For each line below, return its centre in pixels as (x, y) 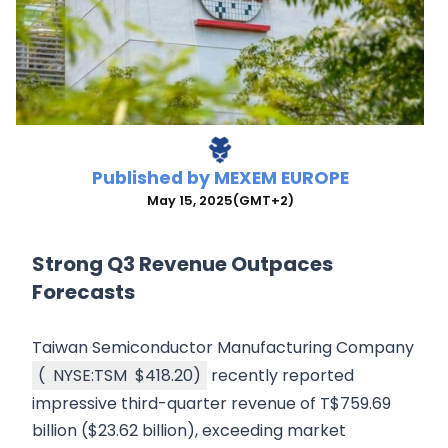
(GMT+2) (263, 201)
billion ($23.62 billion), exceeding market (189, 431)
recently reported (280, 376)
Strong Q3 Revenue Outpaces (182, 264)
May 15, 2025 (189, 201)
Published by (152, 178)
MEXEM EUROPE (281, 178)
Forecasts (83, 292)
